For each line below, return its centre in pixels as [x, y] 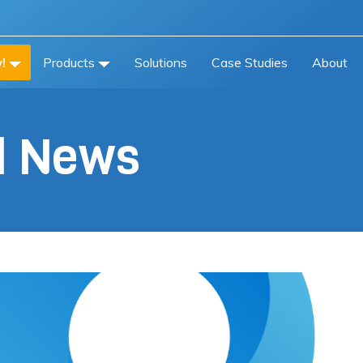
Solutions [161, 62]
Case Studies [250, 62]
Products [69, 62]
